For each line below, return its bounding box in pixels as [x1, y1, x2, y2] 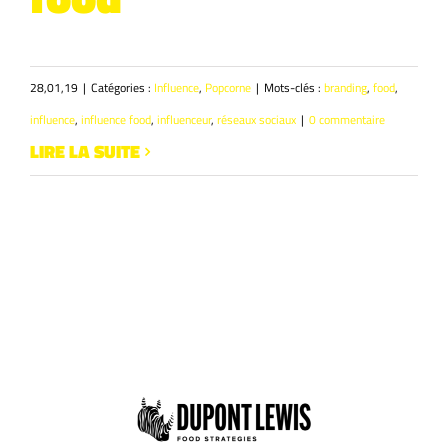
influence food [81, 110, 151, 130]
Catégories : [91, 78, 154, 98]
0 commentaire [309, 110, 385, 130]
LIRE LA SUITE [30, 138, 140, 166]
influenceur [157, 110, 211, 130]
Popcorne [205, 78, 251, 98]
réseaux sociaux [217, 110, 296, 130]
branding [324, 78, 367, 98]
